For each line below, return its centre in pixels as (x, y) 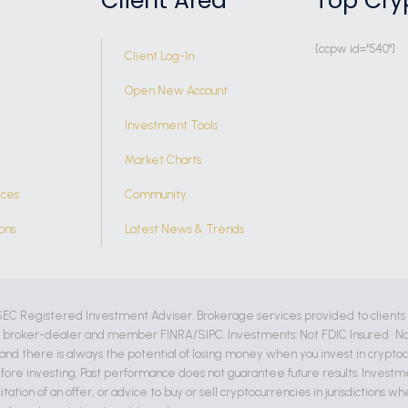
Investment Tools (171, 125)
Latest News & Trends (184, 229)
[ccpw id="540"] (355, 49)
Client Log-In (159, 56)
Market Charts (163, 160)
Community (156, 194)
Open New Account (176, 91)
